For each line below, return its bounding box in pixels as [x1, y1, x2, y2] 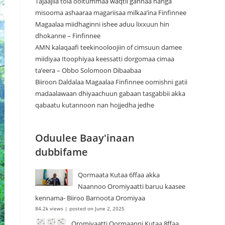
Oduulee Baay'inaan [35, 131, 135, 145]
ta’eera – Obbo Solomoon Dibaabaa [35, 66, 141, 75]
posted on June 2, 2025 [69, 205, 125, 212]
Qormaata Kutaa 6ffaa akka [78, 170, 160, 180]
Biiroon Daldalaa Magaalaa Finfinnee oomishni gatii [35, 77, 187, 87]
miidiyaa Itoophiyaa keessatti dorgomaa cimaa [35, 54, 174, 64]
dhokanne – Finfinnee [35, 31, 100, 41]
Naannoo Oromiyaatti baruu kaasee [78, 182, 185, 191]
